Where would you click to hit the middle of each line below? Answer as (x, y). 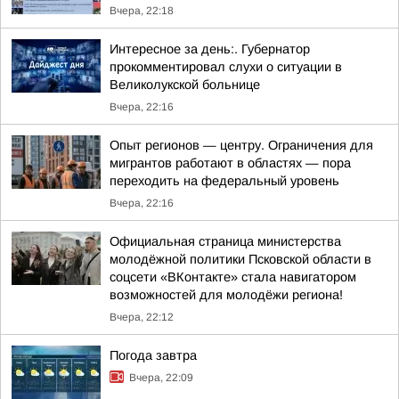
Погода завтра (153, 355)
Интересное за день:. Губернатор (210, 49)
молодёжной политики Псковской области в (240, 259)
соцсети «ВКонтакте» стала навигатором (233, 277)
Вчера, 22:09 (161, 378)
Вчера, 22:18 (142, 11)
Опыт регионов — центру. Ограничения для (241, 145)
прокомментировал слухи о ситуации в (226, 67)
